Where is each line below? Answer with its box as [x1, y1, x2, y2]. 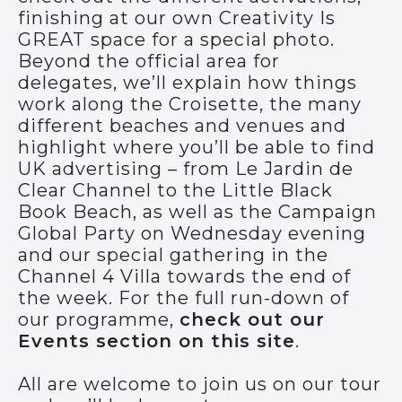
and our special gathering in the [18, 244, 328, 266]
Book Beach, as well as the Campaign [18, 201, 377, 223]
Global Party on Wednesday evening [18, 223, 366, 244]
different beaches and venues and [18, 115, 346, 136]
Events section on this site [18, 330, 295, 352]
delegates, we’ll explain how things [18, 72, 357, 93]
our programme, [18, 309, 179, 330]
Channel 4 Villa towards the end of [18, 266, 351, 287]
